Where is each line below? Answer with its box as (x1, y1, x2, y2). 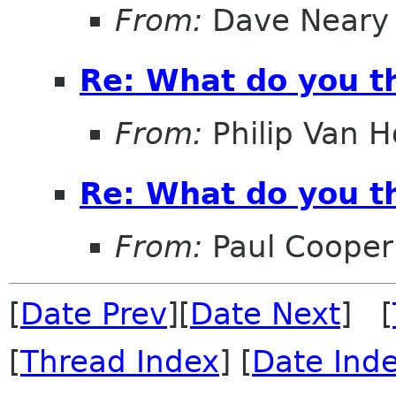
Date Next (190, 295, 340, 331)
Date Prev (20, 295, 167, 331)
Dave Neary (202, 3, 389, 39)
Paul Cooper (202, 228, 393, 264)
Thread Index (20, 343, 219, 379)
